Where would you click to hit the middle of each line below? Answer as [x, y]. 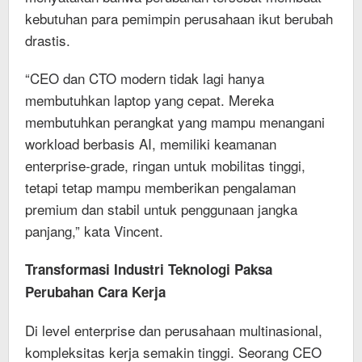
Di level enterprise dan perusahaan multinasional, [174, 330]
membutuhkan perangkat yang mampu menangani [175, 121]
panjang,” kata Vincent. [94, 230]
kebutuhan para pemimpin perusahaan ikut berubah [179, 18]
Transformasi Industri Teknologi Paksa [149, 269]
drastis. [48, 40]
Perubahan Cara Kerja [95, 291]
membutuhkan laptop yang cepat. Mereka [149, 99]
